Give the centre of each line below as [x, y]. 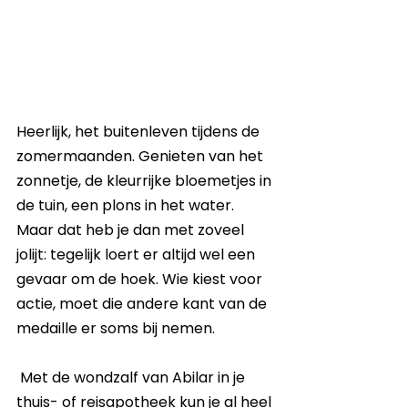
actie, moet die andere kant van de [143, 304]
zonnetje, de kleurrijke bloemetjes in [146, 181]
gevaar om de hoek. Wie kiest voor [141, 280]
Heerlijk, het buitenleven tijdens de [140, 132]
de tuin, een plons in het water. [127, 206]
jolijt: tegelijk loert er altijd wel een [138, 255]
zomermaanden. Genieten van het [142, 157]
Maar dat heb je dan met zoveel [132, 230]
